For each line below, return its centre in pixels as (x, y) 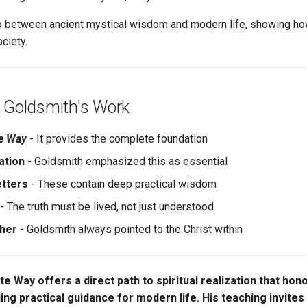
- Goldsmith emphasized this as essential (126, 161)
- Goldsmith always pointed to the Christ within (130, 229)
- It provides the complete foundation (117, 139)
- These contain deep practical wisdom (122, 184)
